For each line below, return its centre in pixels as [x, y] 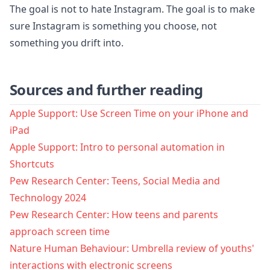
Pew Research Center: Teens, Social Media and [115, 181]
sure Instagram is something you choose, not [113, 26]
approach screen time [60, 231]
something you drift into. [67, 43]
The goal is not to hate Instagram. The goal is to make [132, 9]
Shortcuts [32, 164]
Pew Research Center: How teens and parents [114, 215]
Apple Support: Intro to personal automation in [117, 147]
